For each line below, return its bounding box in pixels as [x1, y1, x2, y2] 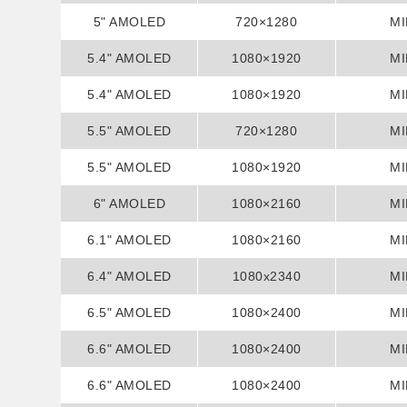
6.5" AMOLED [87, 305, 172, 320]
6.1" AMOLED [87, 233, 172, 247]
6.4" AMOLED [87, 269, 172, 283]
